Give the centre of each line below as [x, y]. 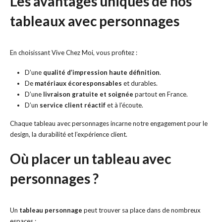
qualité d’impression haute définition [101, 73]
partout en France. [160, 94]
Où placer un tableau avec [90, 159]
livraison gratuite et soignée [88, 94]
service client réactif [72, 105]
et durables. [139, 83]
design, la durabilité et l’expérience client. [69, 135]
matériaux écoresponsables [78, 83]
